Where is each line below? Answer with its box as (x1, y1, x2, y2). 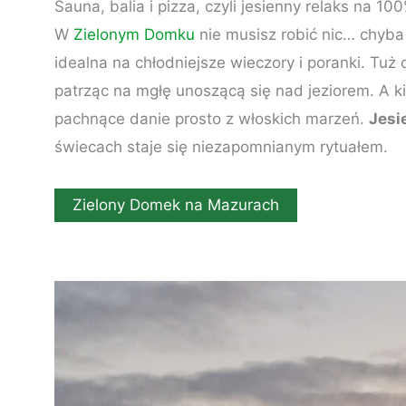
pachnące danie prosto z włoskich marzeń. (54, 110, 369, 129)
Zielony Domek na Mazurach (72, 196, 279, 215)
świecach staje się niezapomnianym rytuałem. (54, 138, 388, 157)
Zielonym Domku (69, 25, 195, 44)
